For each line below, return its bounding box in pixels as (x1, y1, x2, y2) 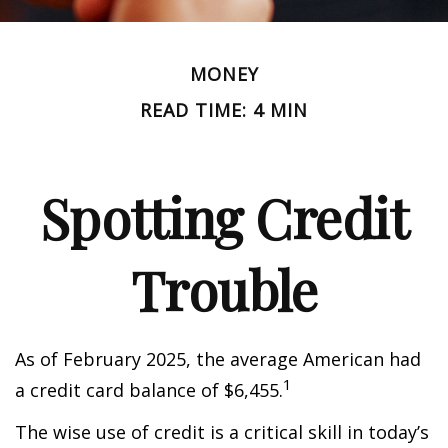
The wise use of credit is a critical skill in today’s (15, 420, 429, 444)
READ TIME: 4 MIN (140, 98, 308, 122)
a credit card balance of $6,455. (15, 378, 283, 402)
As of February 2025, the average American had (15, 347, 421, 371)
